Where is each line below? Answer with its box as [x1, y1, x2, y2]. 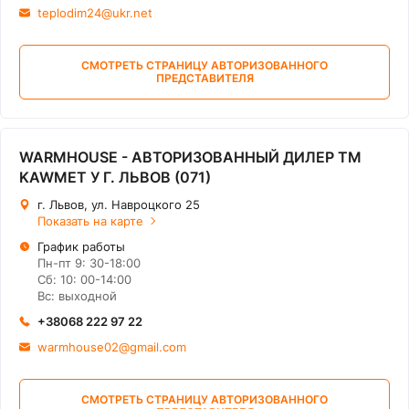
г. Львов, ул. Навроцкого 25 [37, 197, 200, 212]
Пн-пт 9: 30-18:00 [37, 256, 141, 270]
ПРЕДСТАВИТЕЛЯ [155, 71, 254, 85]
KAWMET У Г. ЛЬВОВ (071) [19, 168, 211, 186]
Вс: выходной [37, 288, 117, 303]
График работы [37, 239, 125, 254]
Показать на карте [37, 214, 143, 228]
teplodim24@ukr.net [37, 5, 152, 20]
